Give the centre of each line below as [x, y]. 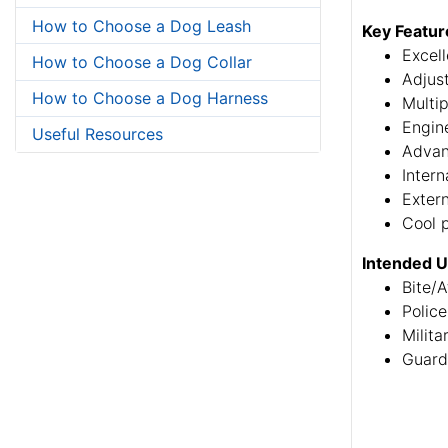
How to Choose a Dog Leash [141, 25]
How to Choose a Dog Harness [150, 98]
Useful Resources [97, 134]
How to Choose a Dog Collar [142, 61]
